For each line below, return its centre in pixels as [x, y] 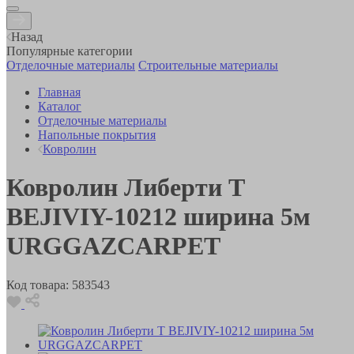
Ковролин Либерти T [125, 188]
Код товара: [38, 284]
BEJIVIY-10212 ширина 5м [158, 217]
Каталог [60, 106]
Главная [59, 92]
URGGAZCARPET [113, 246]
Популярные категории [70, 51]
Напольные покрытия [97, 134]
